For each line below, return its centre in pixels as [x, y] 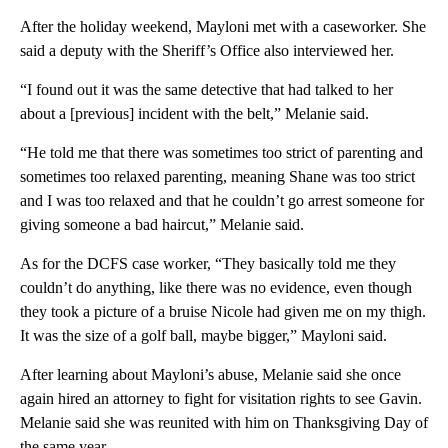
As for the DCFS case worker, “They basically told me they [208, 264]
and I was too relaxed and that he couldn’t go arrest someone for [222, 201]
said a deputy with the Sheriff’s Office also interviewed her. [207, 51]
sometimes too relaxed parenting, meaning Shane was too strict [217, 177]
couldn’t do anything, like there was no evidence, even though [216, 288]
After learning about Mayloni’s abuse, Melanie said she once [210, 375]
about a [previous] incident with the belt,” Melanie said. [194, 114]
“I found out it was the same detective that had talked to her [206, 90]
